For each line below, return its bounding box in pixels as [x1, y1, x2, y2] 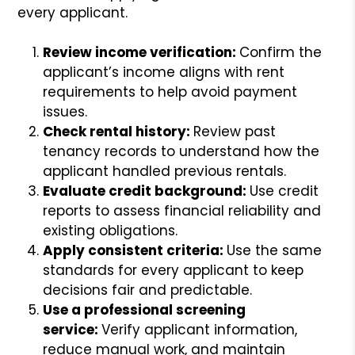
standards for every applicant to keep [43, 260, 304, 280]
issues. [43, 101, 88, 121]
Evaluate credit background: [43, 181, 250, 200]
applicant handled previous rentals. [43, 161, 287, 181]
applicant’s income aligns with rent [43, 62, 285, 82]
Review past [193, 121, 277, 141]
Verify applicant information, [101, 319, 298, 339]
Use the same [227, 240, 323, 260]
